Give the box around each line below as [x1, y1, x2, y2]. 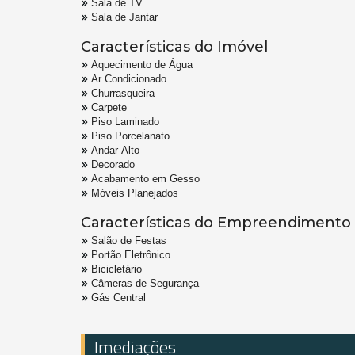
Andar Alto [91, 144, 139, 157]
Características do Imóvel [81, 38, 268, 56]
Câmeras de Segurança [91, 277, 199, 290]
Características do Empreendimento [81, 214, 351, 232]
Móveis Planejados [91, 187, 178, 200]
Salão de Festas [91, 235, 166, 247]
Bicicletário [91, 263, 142, 276]
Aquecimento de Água [91, 59, 193, 71]
